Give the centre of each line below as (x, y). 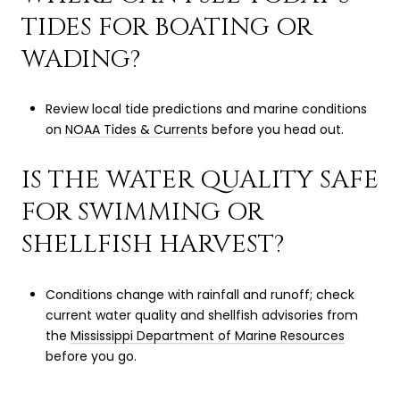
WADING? (81, 59)
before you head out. (275, 130)
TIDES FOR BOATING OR (167, 27)
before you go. (91, 356)
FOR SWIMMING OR (142, 212)
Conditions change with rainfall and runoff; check (200, 294)
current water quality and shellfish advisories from (201, 315)
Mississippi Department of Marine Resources (207, 335)
